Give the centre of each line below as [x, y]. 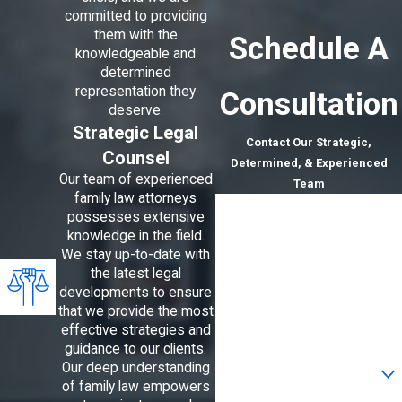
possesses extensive [135, 218]
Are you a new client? [283, 367]
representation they [136, 92]
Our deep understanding [135, 368]
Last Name [253, 246]
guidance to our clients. [136, 350]
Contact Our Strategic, [309, 142]
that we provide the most [135, 312]
